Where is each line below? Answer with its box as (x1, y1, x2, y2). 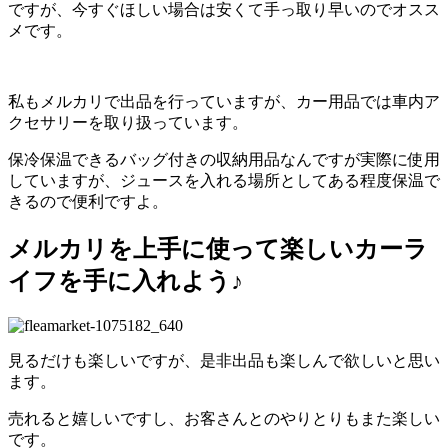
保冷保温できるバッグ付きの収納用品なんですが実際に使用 (8, 151, 440, 169)
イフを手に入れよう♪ (8, 268, 243, 294)
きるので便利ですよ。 (8, 193, 168, 211)
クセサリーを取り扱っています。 (8, 114, 248, 132)
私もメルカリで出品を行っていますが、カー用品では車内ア (8, 93, 440, 111)
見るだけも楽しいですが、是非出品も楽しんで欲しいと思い (8, 351, 440, 369)
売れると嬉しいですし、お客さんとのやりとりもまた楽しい (8, 409, 440, 427)
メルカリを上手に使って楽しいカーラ (8, 236, 428, 262)
